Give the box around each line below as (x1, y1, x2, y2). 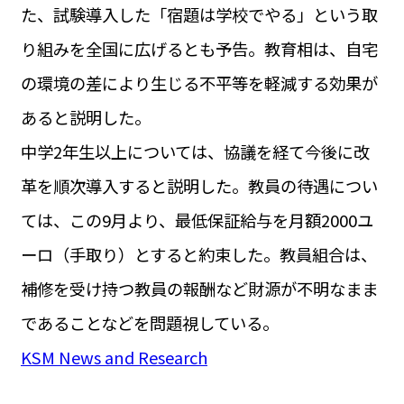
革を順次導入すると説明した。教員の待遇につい (20, 174, 378, 198)
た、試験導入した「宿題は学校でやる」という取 (20, 3, 378, 27)
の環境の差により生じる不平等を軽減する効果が (20, 71, 378, 96)
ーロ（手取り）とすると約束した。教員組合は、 (20, 243, 377, 267)
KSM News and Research (20, 345, 207, 370)
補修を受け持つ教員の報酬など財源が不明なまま (20, 277, 378, 301)
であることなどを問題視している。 (20, 311, 279, 335)
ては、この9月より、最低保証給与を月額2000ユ (20, 208, 373, 233)
